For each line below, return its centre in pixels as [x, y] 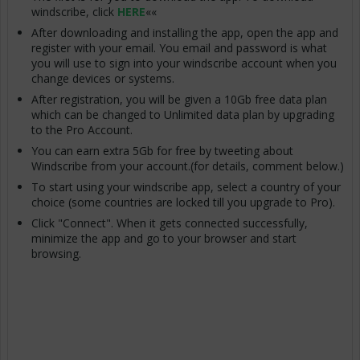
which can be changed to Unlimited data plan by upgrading [183, 115]
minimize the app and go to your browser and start [164, 239]
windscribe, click [74, 12]
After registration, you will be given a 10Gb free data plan [179, 100]
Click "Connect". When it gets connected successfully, [170, 223]
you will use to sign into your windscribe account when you [184, 63]
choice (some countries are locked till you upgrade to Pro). [185, 202]
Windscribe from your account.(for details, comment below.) [188, 166]
